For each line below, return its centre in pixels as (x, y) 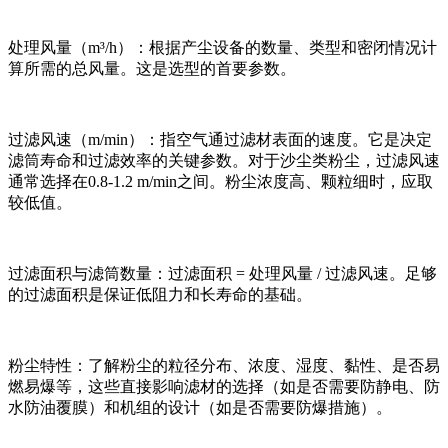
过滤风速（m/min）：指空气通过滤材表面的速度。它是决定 (220, 139)
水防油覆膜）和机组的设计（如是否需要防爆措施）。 (200, 407)
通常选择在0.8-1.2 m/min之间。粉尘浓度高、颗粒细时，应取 (220, 181)
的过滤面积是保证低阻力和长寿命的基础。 (160, 294)
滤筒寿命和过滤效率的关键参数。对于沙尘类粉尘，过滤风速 (224, 160)
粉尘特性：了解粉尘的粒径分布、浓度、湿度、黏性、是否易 (224, 365)
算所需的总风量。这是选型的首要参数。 (152, 68)
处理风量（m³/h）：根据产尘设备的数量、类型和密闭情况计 (222, 47)
